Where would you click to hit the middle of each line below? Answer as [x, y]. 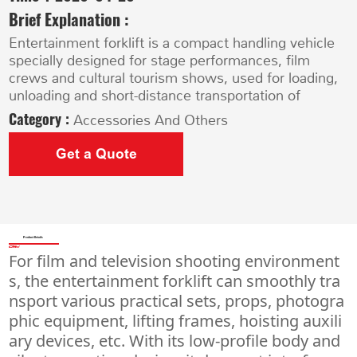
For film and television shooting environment [175, 261]
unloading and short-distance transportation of [155, 96]
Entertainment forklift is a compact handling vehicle [172, 43]
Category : [41, 118]
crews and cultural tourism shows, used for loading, [174, 78]
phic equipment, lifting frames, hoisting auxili [176, 320]
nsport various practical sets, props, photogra [177, 300]
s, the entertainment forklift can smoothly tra [175, 280]
